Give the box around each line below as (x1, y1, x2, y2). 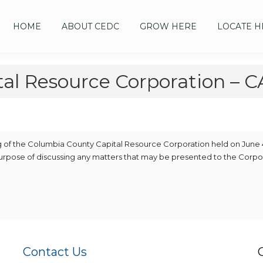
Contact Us (22, 245, 87, 259)
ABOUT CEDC (62, 21, 119, 32)
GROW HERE (140, 21, 197, 32)
